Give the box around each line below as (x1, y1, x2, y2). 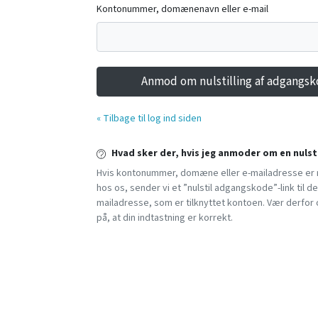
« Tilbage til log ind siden (97, 111, 202, 126)
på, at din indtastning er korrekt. (97, 211, 233, 226)
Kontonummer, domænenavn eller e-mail (97, 1, 268, 16)
